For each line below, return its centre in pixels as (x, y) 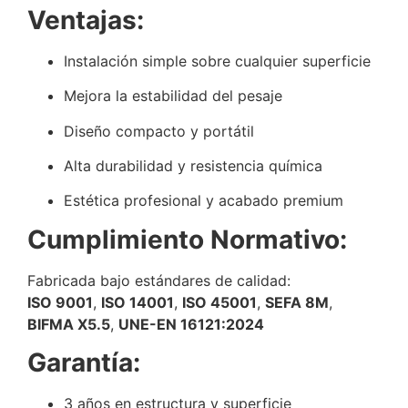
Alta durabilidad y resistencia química (193, 165)
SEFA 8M (297, 302)
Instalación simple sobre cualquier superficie (217, 61)
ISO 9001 (60, 302)
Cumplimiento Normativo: (187, 239)
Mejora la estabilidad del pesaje (173, 96)
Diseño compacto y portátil (159, 131)
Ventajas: (86, 20)
